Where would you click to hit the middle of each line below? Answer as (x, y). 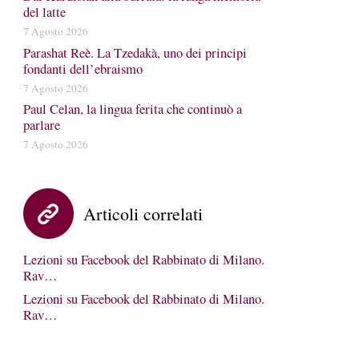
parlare (41, 125)
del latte (44, 12)
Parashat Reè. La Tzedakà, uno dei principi (135, 52)
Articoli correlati (143, 214)
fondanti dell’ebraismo (83, 69)
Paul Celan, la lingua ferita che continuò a (132, 109)
